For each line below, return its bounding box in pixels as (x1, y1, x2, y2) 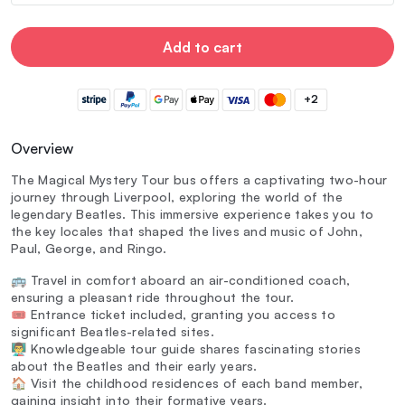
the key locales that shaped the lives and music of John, (11, 223, 363, 240)
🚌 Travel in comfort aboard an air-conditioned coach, (11, 272, 351, 288)
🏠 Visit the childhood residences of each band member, (11, 375, 363, 391)
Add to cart (163, 37, 242, 56)
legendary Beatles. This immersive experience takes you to (11, 206, 374, 222)
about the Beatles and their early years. (11, 358, 258, 374)
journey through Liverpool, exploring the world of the (11, 189, 343, 205)
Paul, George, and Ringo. (11, 240, 167, 257)
